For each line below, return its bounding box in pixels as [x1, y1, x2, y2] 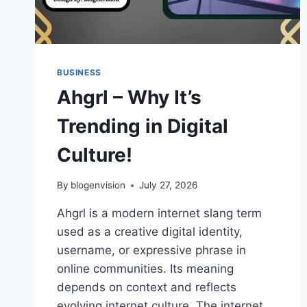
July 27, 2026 [139, 180, 198, 191]
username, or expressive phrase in [57, 243, 246, 258]
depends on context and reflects [57, 280, 236, 295]
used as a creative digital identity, [57, 225, 243, 239]
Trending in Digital [57, 114, 228, 138]
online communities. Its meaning [57, 262, 234, 276]
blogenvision [71, 180, 126, 191]
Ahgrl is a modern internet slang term [57, 206, 262, 221]
